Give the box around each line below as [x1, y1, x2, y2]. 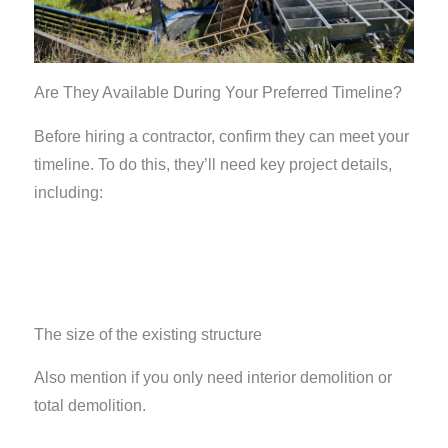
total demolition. [33, 397, 146, 415]
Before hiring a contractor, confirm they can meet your [33, 127, 409, 145]
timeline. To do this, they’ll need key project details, [33, 155, 392, 173]
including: [33, 183, 103, 201]
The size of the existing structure [33, 326, 262, 344]
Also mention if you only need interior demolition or [33, 369, 392, 387]
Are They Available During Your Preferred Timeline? [33, 83, 402, 101]
